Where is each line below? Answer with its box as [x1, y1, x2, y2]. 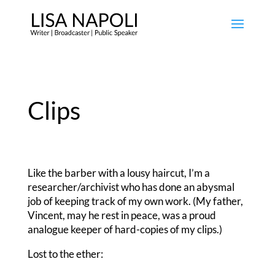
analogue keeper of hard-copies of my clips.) [27, 223, 222, 236]
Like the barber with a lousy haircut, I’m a [27, 166, 210, 179]
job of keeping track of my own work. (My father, [27, 195, 243, 207]
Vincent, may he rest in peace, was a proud [27, 209, 216, 222]
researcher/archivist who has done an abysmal [27, 180, 234, 193]
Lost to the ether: [27, 247, 103, 260]
